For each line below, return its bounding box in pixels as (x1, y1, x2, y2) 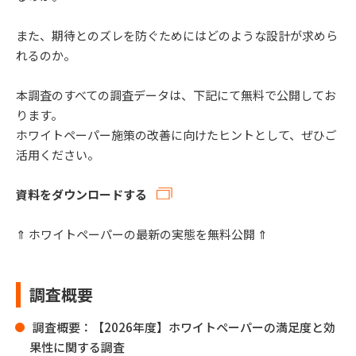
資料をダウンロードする (16, 185, 147, 203)
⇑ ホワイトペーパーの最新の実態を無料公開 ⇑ (16, 226, 268, 243)
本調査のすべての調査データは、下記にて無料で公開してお (16, 86, 336, 103)
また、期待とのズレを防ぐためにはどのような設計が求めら (16, 26, 338, 44)
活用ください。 (16, 145, 99, 163)
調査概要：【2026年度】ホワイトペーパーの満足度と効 (33, 319, 335, 336)
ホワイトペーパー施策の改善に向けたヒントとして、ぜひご (16, 126, 337, 143)
